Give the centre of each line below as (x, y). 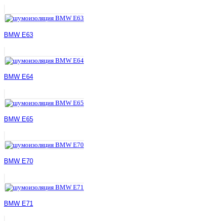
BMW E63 (18, 35)
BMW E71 (18, 203)
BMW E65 (18, 119)
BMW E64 (18, 77)
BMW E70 (18, 161)
